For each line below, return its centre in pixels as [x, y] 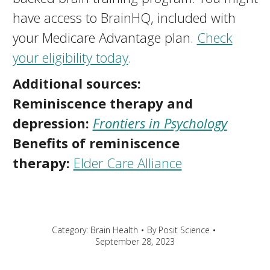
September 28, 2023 [135, 241]
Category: [71, 230]
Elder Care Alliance [127, 163]
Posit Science [184, 230]
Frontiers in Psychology [160, 123]
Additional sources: [77, 83]
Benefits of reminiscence [96, 143]
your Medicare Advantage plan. [105, 37]
